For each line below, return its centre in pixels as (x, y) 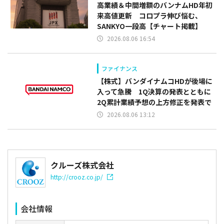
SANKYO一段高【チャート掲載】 (150, 26)
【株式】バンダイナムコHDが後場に (155, 81)
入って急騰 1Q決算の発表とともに (154, 91)
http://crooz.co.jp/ (77, 176)
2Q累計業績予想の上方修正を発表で (154, 102)
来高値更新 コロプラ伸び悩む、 (150, 15)
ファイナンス (120, 68)
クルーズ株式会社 (82, 165)
